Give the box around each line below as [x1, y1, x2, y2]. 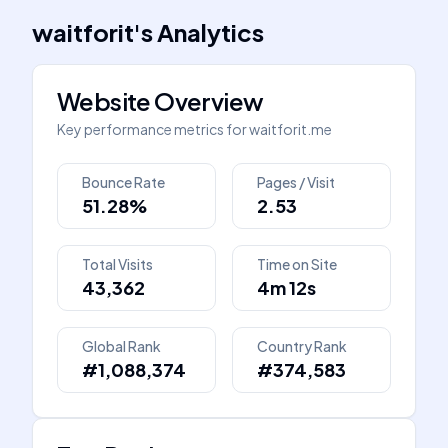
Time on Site [257, 255, 337, 273]
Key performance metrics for [57, 120, 247, 138]
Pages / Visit [257, 173, 335, 191]
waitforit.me [249, 120, 332, 138]
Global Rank [82, 337, 161, 355]
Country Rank [257, 337, 347, 355]
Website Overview [57, 86, 264, 116]
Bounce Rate [82, 173, 165, 191]
